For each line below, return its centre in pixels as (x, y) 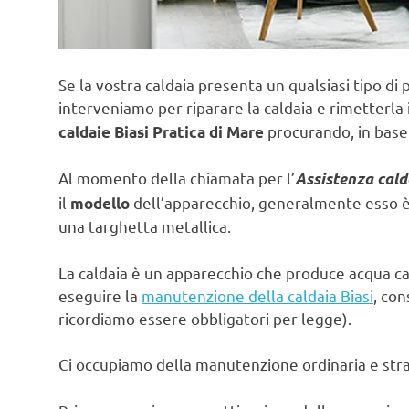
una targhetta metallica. (145, 226)
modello (100, 204)
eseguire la (100, 295)
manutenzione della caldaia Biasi (257, 295)
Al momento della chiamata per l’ (177, 178)
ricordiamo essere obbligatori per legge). (205, 318)
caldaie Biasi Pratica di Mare (161, 131)
